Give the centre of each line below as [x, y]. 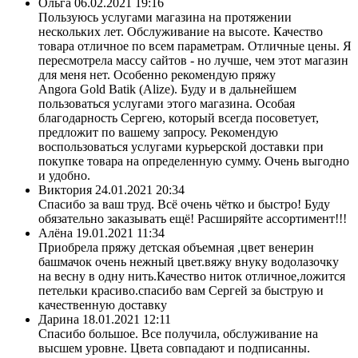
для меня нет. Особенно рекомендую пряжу [157, 74]
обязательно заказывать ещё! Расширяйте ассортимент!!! [193, 218]
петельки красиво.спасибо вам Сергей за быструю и [181, 290]
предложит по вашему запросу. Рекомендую [158, 132]
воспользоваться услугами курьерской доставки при [181, 146]
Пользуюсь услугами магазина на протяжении [165, 17]
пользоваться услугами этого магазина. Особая [167, 103]
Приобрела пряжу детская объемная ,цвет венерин [176, 247]
